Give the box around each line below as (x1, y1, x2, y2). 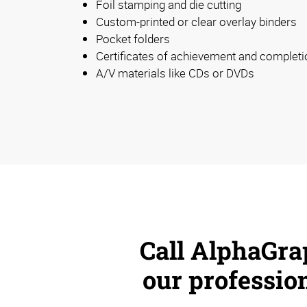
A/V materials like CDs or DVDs (96, 65, 254, 82)
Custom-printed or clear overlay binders (96, 14, 297, 30)
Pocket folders (96, 31, 170, 47)
